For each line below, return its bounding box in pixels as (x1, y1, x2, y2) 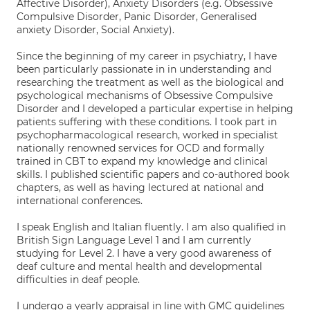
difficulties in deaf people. (17, 273, 140, 286)
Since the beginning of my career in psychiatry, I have (17, 50, 277, 62)
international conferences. (17, 194, 143, 207)
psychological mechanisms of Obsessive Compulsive (17, 89, 273, 102)
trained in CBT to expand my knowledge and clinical (17, 155, 268, 167)
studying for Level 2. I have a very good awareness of (17, 247, 271, 259)
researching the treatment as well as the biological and (17, 76, 284, 89)
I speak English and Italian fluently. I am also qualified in (17, 221, 286, 233)
